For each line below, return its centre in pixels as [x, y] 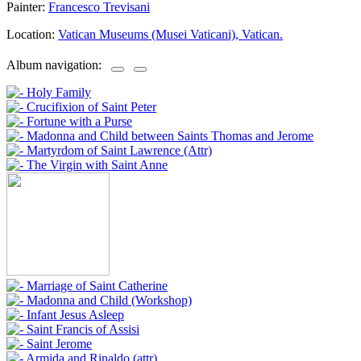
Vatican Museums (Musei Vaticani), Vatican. [170, 34]
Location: [32, 34]
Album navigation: [59, 65]
